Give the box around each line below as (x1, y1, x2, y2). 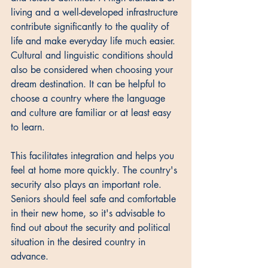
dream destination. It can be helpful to (11, 78, 169, 91)
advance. (11, 250, 48, 263)
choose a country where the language (11, 92, 168, 105)
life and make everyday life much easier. (11, 35, 178, 48)
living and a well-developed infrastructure (11, 6, 181, 19)
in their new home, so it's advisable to (11, 207, 168, 220)
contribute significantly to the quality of (11, 20, 172, 33)
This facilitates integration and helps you (11, 150, 177, 163)
